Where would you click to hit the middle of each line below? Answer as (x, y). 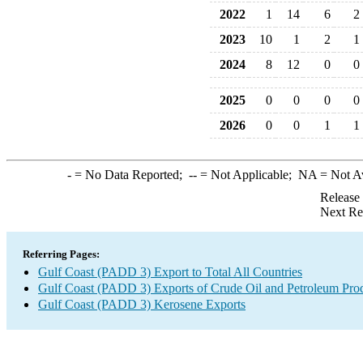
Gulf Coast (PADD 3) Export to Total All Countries (170, 272)
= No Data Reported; (130, 175)
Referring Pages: (61, 254)
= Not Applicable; (247, 175)
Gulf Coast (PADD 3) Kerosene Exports (142, 304)
